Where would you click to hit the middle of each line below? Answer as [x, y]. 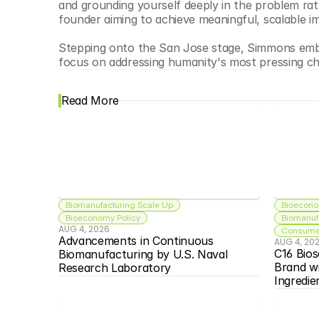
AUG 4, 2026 [84, 229]
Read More [90, 100]
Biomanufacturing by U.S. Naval [143, 254]
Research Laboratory [115, 268]
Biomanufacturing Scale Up [120, 205]
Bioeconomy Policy [103, 218]
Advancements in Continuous [136, 241]
